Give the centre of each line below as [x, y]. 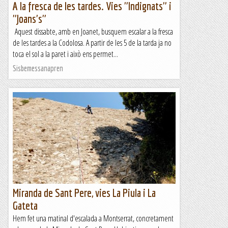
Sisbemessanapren [38, 68]
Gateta [25, 205]
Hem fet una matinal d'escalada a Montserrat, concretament [93, 218]
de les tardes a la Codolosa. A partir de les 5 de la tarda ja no [92, 43]
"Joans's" [30, 19]
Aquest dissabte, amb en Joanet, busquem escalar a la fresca [93, 32]
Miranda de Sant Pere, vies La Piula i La [84, 193]
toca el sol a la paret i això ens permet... [65, 54]
